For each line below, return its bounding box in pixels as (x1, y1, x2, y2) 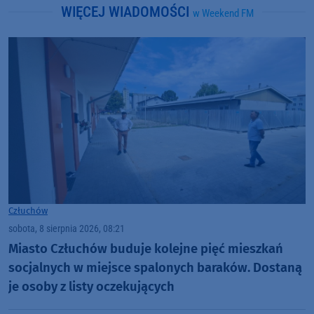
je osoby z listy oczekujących (8, 279, 175, 295)
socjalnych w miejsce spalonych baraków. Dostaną (8, 260, 302, 276)
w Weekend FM (192, 6, 254, 20)
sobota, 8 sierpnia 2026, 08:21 (8, 222, 125, 235)
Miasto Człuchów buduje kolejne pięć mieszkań (8, 241, 283, 257)
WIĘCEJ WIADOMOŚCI (60, 3, 193, 20)
